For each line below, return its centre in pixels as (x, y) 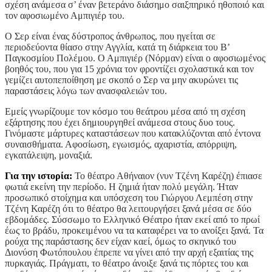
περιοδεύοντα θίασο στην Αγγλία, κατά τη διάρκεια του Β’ (117, 47)
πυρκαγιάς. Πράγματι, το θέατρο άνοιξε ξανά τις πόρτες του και (127, 263)
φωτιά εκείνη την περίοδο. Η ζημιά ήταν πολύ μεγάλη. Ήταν (121, 187)
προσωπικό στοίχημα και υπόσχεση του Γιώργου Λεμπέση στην (129, 198)
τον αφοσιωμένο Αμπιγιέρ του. (65, 16)
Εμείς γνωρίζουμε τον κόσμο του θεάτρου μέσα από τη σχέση (125, 112)
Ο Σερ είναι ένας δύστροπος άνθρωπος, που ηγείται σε (110, 36)
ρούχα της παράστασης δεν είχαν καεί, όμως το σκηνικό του (121, 242)
